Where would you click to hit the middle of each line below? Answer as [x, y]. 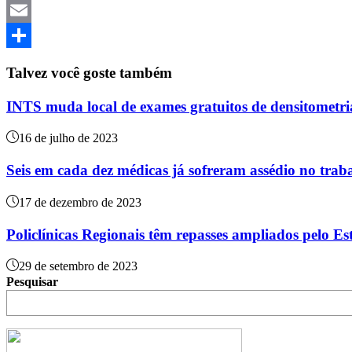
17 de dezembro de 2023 [80, 202]
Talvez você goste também [89, 73]
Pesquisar [32, 282]
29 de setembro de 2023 [78, 266]
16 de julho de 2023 [68, 138]
